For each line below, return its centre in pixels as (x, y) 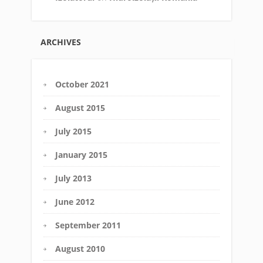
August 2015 (80, 107)
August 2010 (80, 248)
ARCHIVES (61, 42)
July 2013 (73, 178)
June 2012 (75, 201)
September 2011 (88, 225)
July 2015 (73, 131)
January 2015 (81, 154)
